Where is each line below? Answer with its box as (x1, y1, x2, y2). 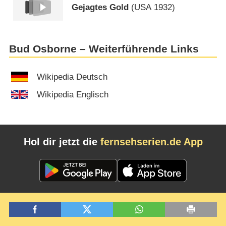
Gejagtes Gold (72, 2, 129, 12)
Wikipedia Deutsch (37, 72, 108, 82)
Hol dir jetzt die (23, 136, 100, 147)
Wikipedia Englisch (37, 90, 109, 100)
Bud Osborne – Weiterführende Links (9, 43, 199, 55)
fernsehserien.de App (100, 136, 203, 147)
